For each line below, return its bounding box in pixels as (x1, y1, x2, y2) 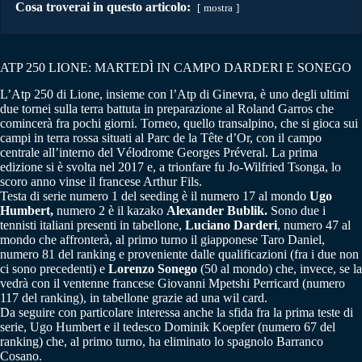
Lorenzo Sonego (108, 261, 197, 276)
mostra (204, 2, 233, 14)
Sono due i (267, 203, 326, 217)
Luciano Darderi (185, 217, 277, 232)
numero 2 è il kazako (53, 203, 166, 217)
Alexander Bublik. (166, 203, 267, 217)
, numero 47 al (277, 217, 351, 232)
